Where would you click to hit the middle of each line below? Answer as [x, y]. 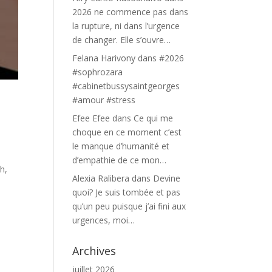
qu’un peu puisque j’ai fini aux [129, 206]
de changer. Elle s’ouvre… [122, 40]
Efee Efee [91, 118]
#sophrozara [98, 72]
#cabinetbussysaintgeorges [126, 86]
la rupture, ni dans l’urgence [126, 26]
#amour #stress [104, 100]
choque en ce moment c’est [127, 132]
